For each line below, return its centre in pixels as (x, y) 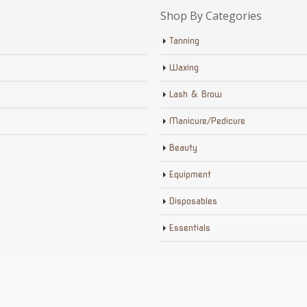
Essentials (190, 228)
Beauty (183, 148)
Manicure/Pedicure (207, 121)
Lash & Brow (196, 95)
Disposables (193, 201)
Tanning (184, 41)
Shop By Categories (211, 16)
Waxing (184, 68)
